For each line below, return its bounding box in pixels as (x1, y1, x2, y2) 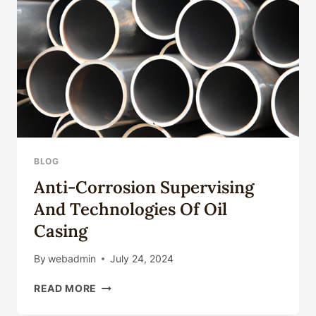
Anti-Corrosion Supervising (34, 176, 254, 199)
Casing (34, 220, 87, 243)
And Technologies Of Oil (34, 198, 227, 221)
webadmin (48, 253, 97, 265)
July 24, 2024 (110, 253, 174, 265)
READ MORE (34, 282, 97, 294)
